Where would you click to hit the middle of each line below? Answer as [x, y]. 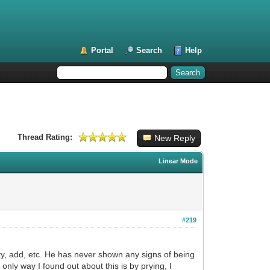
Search [149, 50]
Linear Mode [178, 161]
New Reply [174, 138]
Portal [102, 50]
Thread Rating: [45, 137]
